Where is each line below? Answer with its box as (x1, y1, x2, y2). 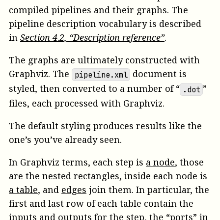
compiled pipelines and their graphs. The (9, 4, 188, 16)
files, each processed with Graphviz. (9, 97, 165, 110)
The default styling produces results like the (9, 120, 202, 132)
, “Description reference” (64, 31, 165, 44)
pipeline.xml (74, 69, 128, 80)
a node (146, 156, 175, 168)
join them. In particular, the (86, 184, 209, 196)
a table (9, 184, 38, 196)
